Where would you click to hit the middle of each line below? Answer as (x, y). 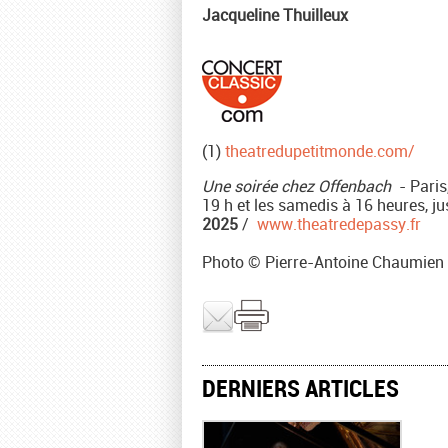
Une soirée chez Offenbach (296, 186)
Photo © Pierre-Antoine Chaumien (323, 262)
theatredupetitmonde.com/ (320, 151)
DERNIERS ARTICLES (300, 388)
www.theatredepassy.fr (339, 224)
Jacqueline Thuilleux (275, 15)
